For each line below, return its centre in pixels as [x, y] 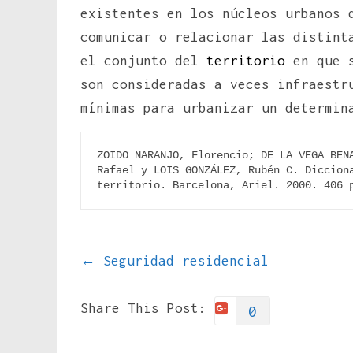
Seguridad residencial [182, 260]
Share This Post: [143, 308]
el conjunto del [143, 60]
